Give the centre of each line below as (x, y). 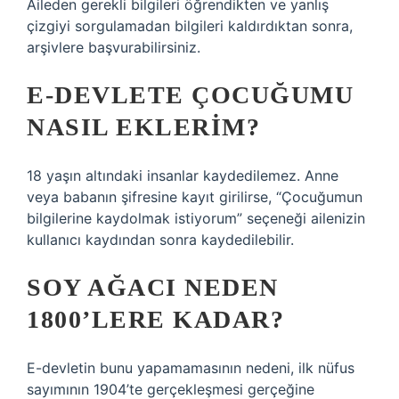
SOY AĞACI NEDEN (153, 287)
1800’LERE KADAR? (155, 319)
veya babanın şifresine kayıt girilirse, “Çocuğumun (195, 197)
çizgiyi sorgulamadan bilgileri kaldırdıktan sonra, (190, 26)
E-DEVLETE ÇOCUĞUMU (190, 95)
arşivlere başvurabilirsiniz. (114, 47)
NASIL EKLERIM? (143, 127)
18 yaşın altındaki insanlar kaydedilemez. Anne (183, 175)
